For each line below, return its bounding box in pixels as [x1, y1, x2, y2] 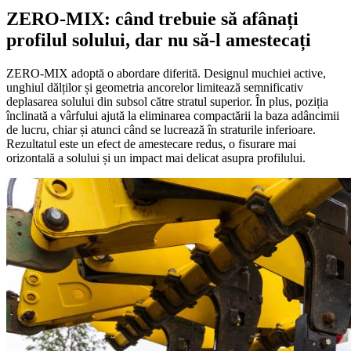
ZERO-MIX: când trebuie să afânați [6, 8, 299, 29]
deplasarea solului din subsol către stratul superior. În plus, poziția [6, 94, 328, 108]
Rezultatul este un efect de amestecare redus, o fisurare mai [6, 136, 296, 150]
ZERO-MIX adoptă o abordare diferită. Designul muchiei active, [6, 66, 326, 80]
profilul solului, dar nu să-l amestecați [6, 29, 311, 50]
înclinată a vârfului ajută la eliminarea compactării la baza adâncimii [6, 108, 339, 122]
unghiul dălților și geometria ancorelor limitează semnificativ [6, 80, 303, 94]
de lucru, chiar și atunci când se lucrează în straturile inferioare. [6, 122, 316, 136]
